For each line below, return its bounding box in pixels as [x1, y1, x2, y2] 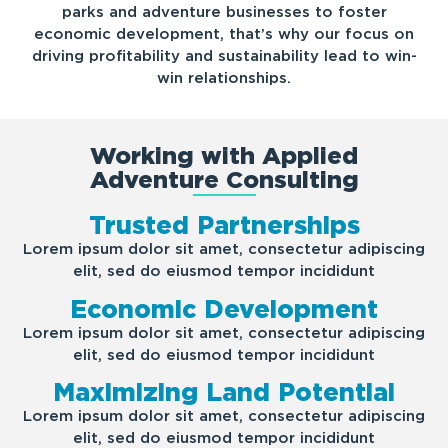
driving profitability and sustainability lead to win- [31, 47, 417, 66]
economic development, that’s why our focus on [34, 25, 414, 44]
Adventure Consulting [89, 164, 359, 194]
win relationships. [157, 69, 291, 88]
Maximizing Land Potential [53, 377, 395, 408]
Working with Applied [90, 140, 358, 170]
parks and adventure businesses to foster [61, 3, 387, 22]
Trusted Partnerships [88, 210, 360, 241]
